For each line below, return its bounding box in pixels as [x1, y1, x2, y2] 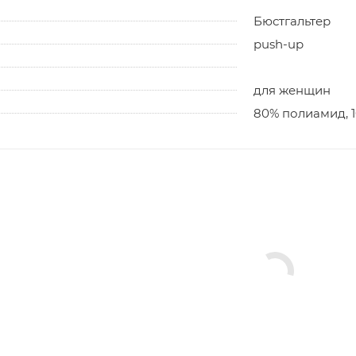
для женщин [253, 82, 331, 98]
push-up [253, 36, 304, 52]
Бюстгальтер [253, 13, 331, 29]
